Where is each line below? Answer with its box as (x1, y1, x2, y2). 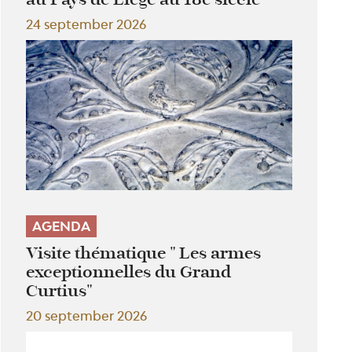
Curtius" (26, 279, 93, 302)
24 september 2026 (26, 16, 147, 33)
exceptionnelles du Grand (26, 260, 232, 283)
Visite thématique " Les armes (26, 241, 262, 264)
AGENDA (32, 218, 91, 234)
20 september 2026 (26, 307, 148, 324)
